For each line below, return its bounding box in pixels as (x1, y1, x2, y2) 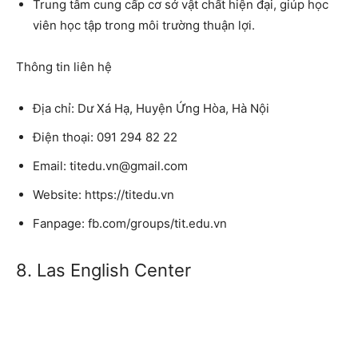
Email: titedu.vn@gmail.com (33, 157, 188, 173)
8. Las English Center (16, 259, 191, 280)
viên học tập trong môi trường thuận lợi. (33, 17, 255, 33)
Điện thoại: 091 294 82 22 (33, 129, 177, 145)
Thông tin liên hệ (16, 58, 112, 74)
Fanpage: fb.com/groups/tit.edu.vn (33, 215, 227, 231)
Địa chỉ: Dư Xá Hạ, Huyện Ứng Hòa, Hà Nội (33, 100, 269, 116)
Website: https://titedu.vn (33, 186, 174, 202)
